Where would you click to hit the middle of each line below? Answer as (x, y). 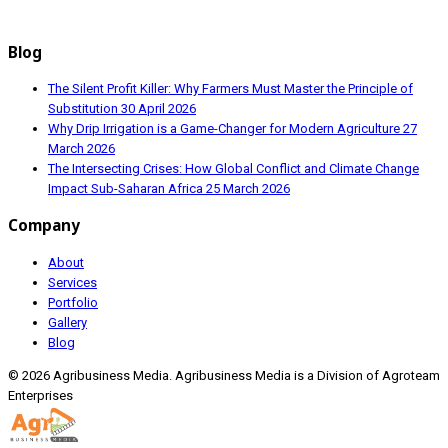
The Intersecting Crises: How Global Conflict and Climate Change (233, 169)
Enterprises (40, 395)
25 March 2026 (248, 189)
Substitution (84, 109)
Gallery (67, 322)
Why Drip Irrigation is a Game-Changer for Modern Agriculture (225, 129)
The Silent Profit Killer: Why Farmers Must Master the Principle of (230, 89)
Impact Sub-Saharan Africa (127, 189)
